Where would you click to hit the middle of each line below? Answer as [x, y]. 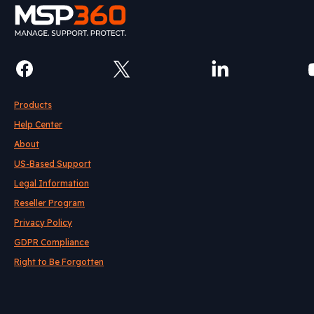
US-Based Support [53, 163]
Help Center [38, 124]
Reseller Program [49, 203]
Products [33, 104]
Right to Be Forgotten [59, 261]
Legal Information [52, 183]
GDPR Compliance [52, 242]
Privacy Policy [43, 222]
